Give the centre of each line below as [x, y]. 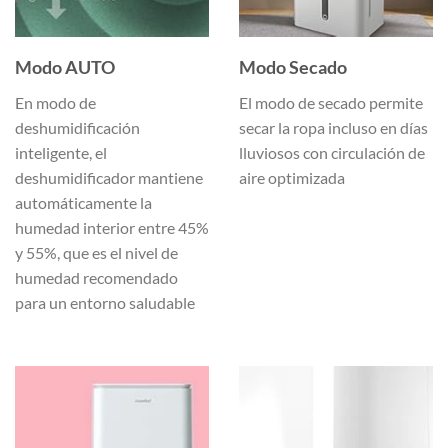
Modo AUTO [65, 67]
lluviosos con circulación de [332, 153]
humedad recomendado [96, 278]
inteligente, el [61, 153]
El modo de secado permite [331, 103]
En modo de [55, 103]
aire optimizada [292, 178]
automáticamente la [83, 203]
